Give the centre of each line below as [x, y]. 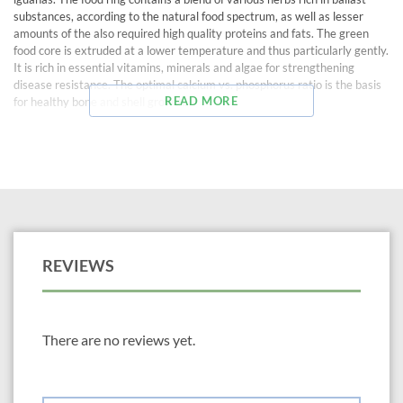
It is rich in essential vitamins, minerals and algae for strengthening [184, 68]
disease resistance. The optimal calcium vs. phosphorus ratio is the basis [197, 85]
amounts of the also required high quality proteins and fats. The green [191, 34]
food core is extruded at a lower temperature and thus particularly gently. [201, 51]
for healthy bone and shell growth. [100, 102]
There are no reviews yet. [119, 340]
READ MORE [201, 101]
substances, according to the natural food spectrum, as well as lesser [188, 17]
